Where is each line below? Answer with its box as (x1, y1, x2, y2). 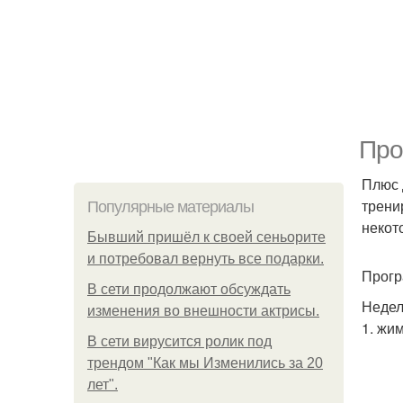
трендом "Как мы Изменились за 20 (87, 355, 323, 371)
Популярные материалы (87, 198, 254, 216)
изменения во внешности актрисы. (87, 303, 319, 318)
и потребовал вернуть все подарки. (87, 251, 324, 266)
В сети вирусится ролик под (87, 334, 272, 349)
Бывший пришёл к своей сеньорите (87, 229, 326, 245)
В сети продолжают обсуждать (87, 282, 291, 297)
